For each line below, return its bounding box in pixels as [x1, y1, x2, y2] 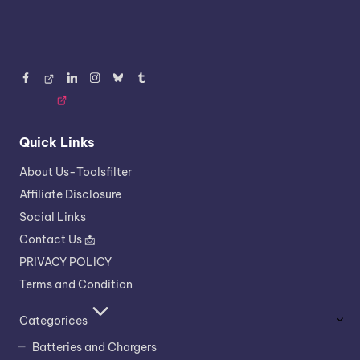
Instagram [88, 72, 144, 88]
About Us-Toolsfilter [19, 165, 132, 180]
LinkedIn [64, 72, 111, 88]
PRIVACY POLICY [19, 255, 112, 270]
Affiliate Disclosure [19, 187, 121, 202]
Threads [41, 72, 85, 88]
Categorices [19, 313, 88, 329]
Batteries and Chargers [31, 339, 157, 354]
